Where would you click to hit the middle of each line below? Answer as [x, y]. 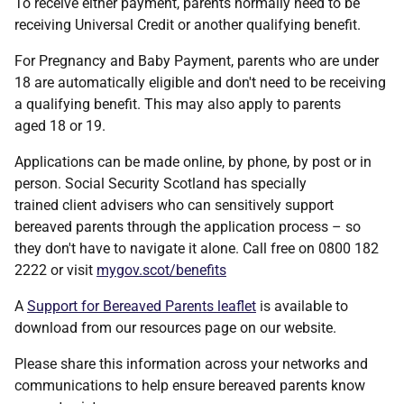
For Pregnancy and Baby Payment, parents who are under [197, 61]
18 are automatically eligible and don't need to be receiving [200, 83]
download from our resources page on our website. [179, 328]
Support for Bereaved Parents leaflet [142, 307]
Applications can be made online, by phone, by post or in [193, 162]
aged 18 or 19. [62, 126]
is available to [302, 307]
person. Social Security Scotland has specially [161, 184]
